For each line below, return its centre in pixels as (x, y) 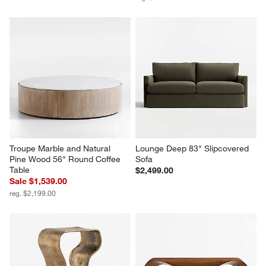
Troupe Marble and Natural (61, 148)
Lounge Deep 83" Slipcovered (193, 148)
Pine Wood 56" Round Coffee (66, 159)
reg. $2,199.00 (33, 193)
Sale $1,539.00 (39, 181)
